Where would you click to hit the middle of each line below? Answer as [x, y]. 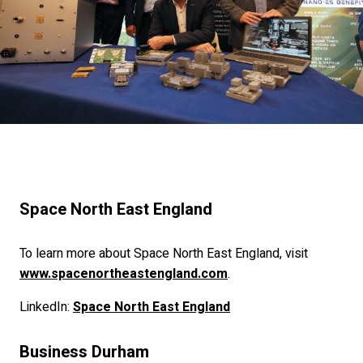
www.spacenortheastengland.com [124, 274]
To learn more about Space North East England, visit [164, 254]
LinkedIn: [46, 307]
